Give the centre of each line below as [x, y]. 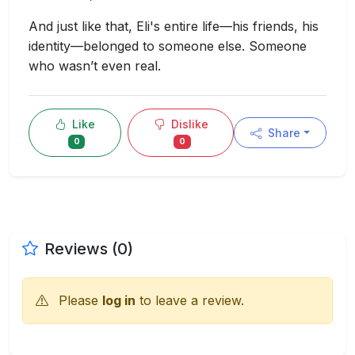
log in [119, 300]
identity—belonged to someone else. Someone [168, 46]
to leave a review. [190, 300]
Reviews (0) [89, 248]
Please [78, 300]
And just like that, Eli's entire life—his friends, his [174, 26]
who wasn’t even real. [95, 66]
